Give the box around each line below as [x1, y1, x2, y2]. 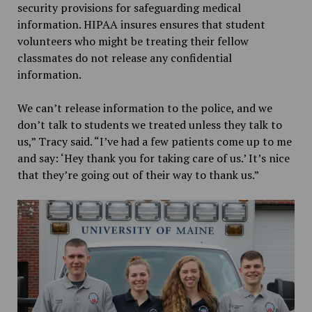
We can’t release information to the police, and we [17, 100, 272, 116]
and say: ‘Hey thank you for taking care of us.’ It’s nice [17, 150, 290, 166]
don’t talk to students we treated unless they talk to [17, 116, 282, 132]
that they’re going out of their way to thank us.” [17, 166, 259, 182]
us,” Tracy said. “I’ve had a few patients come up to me [17, 133, 292, 149]
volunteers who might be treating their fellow [17, 33, 249, 49]
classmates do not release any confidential [17, 49, 232, 65]
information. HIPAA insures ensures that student [17, 16, 265, 32]
